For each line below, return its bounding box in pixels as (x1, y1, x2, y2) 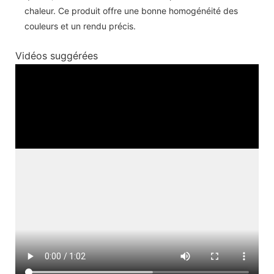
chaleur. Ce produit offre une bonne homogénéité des (24, 5, 238, 16)
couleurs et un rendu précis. (24, 20, 136, 31)
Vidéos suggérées (15, 50, 98, 62)
